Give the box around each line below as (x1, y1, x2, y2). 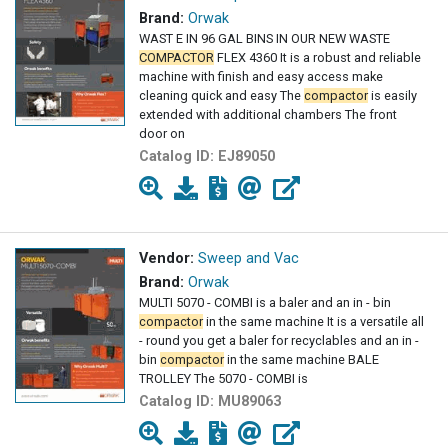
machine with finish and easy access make (139, 69, 383, 85)
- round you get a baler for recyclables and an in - (139, 333, 419, 349)
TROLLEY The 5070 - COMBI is (139, 371, 308, 387)
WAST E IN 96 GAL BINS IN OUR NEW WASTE (139, 31, 390, 47)
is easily (368, 88, 417, 104)
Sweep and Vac (198, 250, 299, 268)
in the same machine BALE (224, 352, 379, 368)
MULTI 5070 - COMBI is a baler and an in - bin (139, 295, 391, 311)
